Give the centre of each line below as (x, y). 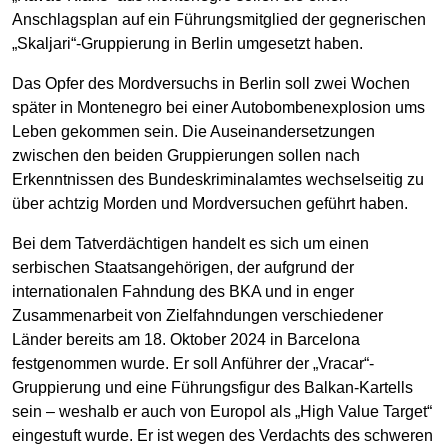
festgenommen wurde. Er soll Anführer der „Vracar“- (193, 363)
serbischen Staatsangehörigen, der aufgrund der (183, 267)
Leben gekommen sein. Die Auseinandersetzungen (193, 131)
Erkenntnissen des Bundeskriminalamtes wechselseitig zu (218, 179)
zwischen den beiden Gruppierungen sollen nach (186, 155)
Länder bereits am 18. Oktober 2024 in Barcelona (186, 339)
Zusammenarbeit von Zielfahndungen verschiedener (197, 315)
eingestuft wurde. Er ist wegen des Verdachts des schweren (222, 435)
